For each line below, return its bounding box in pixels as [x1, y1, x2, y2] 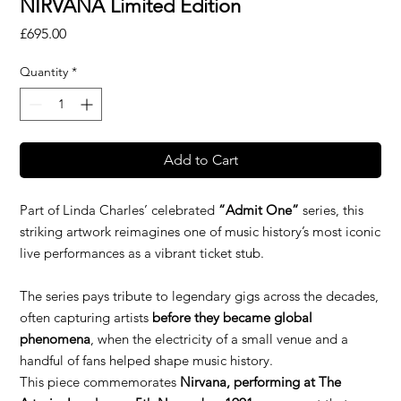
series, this [299, 200, 364, 218]
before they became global [152, 308, 313, 326]
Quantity [20, 63, 69, 80]
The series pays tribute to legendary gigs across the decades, [20, 286, 380, 304]
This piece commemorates [20, 372, 181, 390]
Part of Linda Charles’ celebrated [20, 200, 219, 218]
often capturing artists [20, 308, 153, 326]
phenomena [20, 329, 91, 347]
